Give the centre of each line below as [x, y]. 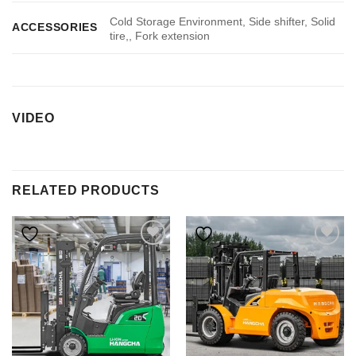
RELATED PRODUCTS [86, 191]
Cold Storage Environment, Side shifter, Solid [223, 21]
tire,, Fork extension [160, 35]
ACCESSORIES [55, 27]
